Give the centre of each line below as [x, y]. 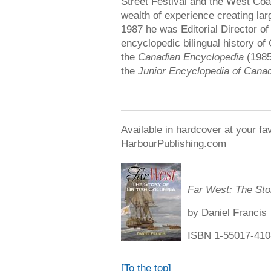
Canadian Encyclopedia [191, 57]
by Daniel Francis [227, 212]
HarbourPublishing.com [174, 143]
